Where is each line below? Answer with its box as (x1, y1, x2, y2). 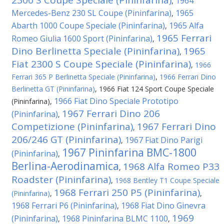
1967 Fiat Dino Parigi (125, 134, 202, 145)
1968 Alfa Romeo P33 (123, 160, 219, 173)
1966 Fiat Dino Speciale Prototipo (54, 95, 178, 106)
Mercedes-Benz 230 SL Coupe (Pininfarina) (11, 7, 171, 18)
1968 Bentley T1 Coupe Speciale (115, 175, 219, 185)
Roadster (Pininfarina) (11, 173, 111, 186)
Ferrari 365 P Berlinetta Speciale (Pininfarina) (11, 72, 155, 81)
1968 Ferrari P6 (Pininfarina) (11, 200, 117, 211)
